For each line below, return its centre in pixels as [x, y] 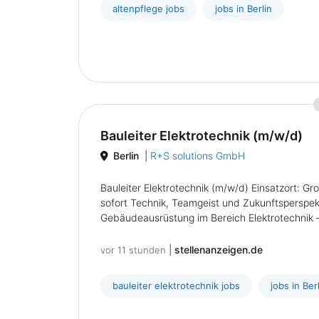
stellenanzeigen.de [219, 250]
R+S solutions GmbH [198, 156]
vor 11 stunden [133, 250]
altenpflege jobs [148, 9]
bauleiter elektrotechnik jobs [176, 286]
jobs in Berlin [244, 9]
